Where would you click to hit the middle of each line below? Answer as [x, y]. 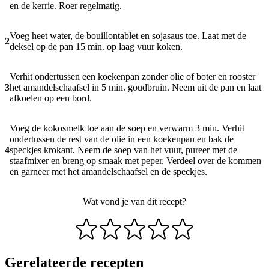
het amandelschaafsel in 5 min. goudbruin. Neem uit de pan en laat [135, 88]
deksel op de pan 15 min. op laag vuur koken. [96, 47]
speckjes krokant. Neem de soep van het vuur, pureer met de [123, 150]
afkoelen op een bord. [51, 98]
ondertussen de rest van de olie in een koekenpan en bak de [122, 139]
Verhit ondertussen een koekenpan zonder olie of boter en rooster [132, 77]
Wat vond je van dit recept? [134, 202]
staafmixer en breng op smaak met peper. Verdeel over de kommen [135, 161]
